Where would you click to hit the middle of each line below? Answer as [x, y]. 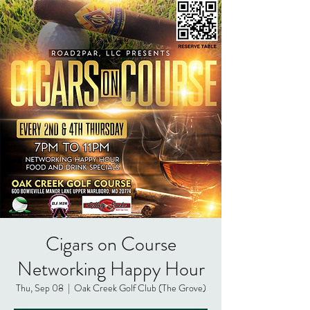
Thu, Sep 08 [39, 288]
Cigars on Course [111, 244]
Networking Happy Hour [111, 269]
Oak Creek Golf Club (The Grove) [140, 288]
